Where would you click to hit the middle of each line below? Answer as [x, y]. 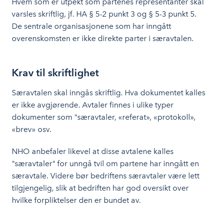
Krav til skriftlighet [55, 73]
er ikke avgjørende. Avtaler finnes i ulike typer [93, 105]
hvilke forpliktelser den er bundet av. [76, 200]
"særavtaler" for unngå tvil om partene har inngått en [105, 164]
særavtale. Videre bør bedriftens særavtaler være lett [106, 176]
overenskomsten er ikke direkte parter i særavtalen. [103, 38]
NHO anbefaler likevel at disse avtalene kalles [93, 151]
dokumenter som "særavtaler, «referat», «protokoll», [104, 117]
